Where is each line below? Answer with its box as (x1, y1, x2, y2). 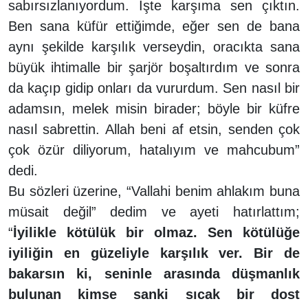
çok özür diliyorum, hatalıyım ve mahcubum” (8, 142, 300, 157)
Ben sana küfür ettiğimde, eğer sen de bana (8, 18, 300, 34)
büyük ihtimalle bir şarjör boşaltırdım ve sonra (8, 59, 300, 75)
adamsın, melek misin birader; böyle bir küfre (8, 100, 300, 116)
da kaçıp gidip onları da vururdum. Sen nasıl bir (8, 80, 300, 96)
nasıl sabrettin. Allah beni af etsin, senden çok (8, 121, 300, 137)
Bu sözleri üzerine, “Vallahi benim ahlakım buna (8, 183, 300, 199)
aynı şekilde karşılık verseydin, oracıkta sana (8, 38, 300, 54)
